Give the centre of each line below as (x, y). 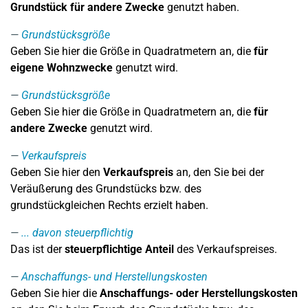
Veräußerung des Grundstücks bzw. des (106, 189)
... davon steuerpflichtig (77, 233)
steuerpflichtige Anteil (118, 249)
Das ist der (36, 249)
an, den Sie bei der (219, 172)
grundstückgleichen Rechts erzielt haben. (109, 205)
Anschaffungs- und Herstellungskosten (114, 277)
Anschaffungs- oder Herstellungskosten (199, 293)
